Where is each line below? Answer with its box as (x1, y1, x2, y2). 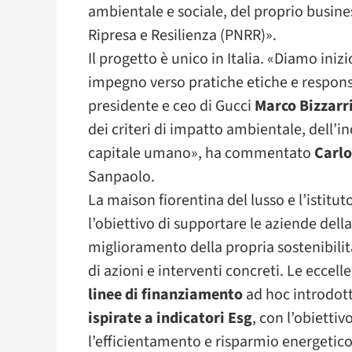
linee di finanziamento (88, 284, 243, 306)
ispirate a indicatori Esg (88, 307, 252, 329)
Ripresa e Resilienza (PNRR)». (88, 24, 277, 46)
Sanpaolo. (88, 166, 155, 188)
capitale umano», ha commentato (88, 142, 314, 164)
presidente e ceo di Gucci (88, 95, 255, 117)
